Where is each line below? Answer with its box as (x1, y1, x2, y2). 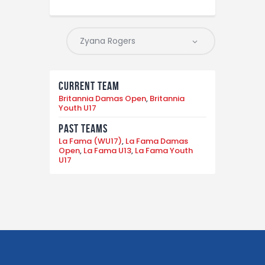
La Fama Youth (135, 145, 193, 157)
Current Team (59, 79, 119, 93)
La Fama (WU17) (59, 135, 122, 147)
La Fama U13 (83, 145, 131, 157)
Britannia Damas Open (59, 93, 146, 105)
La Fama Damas (125, 135, 188, 147)
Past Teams (59, 122, 108, 135)
